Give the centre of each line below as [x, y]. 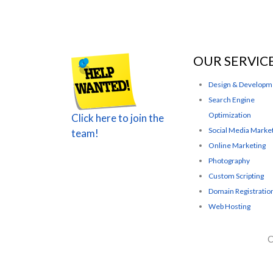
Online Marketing [237, 145]
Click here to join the [118, 118]
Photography [229, 160]
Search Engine [232, 99]
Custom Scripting [236, 175]
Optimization [230, 115]
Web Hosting [229, 206]
